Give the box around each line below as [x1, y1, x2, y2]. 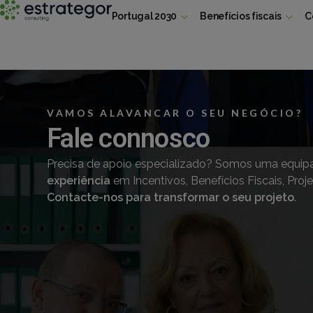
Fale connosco [47, 123, 210, 154]
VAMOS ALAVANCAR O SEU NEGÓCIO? [47, 107, 303, 119]
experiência [47, 174, 111, 187]
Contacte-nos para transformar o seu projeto [47, 191, 295, 204]
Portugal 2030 [111, 10, 177, 22]
